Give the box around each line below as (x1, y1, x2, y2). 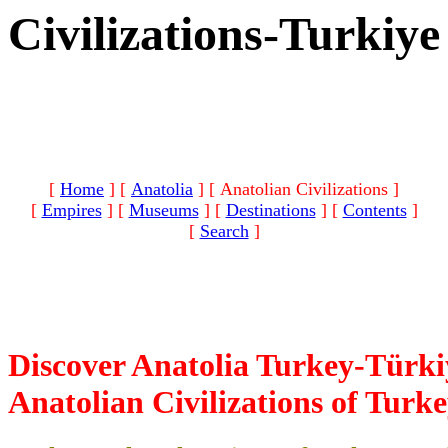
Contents (342, 200, 407, 220)
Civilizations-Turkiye (8, 7, 440, 60)
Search (199, 221, 249, 241)
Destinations (225, 200, 316, 220)
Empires (41, 200, 102, 220)
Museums (128, 200, 199, 220)
